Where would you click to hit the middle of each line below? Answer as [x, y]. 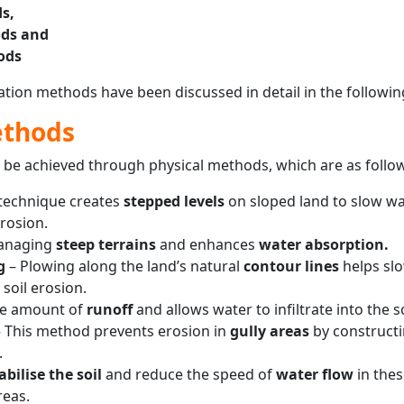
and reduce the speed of [188, 374]
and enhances [207, 244]
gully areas [267, 331]
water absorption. [323, 244]
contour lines [293, 266]
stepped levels [175, 201]
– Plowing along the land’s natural [124, 266]
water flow [314, 374]
